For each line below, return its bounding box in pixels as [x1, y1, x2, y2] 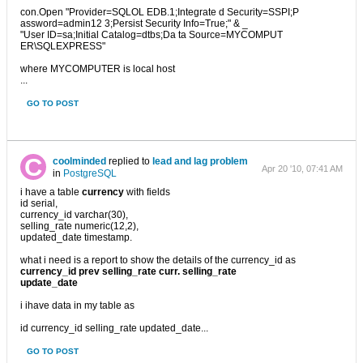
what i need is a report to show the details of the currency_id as [20, 254, 296, 266]
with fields [124, 186, 170, 198]
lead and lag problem [152, 156, 248, 167]
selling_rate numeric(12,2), [20, 220, 139, 232]
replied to [106, 156, 152, 167]
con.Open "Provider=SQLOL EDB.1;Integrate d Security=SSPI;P [20, 6, 299, 18]
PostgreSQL [63, 168, 117, 179]
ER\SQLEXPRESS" [20, 41, 105, 52]
